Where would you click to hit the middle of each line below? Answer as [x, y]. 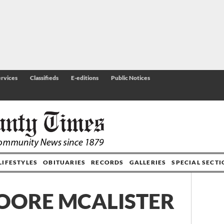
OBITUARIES [64, 162]
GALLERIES [148, 162]
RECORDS [107, 162]
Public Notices [130, 78]
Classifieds [44, 78]
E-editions [85, 78]
